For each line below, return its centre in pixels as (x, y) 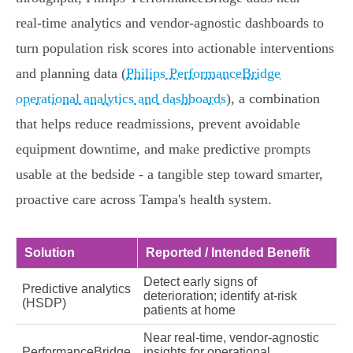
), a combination (273, 99)
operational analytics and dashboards (121, 99)
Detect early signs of (200, 282)
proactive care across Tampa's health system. (144, 200)
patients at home (190, 310)
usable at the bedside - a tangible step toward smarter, (169, 175)
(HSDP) (44, 303)
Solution (50, 253)
